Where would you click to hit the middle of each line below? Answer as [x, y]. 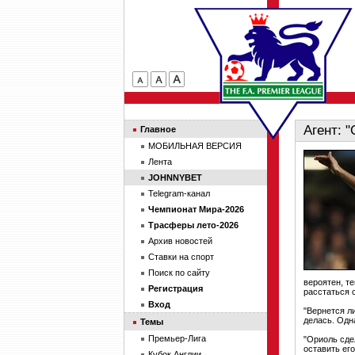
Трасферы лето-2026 [193, 225]
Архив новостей [180, 241]
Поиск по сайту [179, 273]
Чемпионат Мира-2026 [196, 209]
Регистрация [176, 288]
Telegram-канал [179, 193]
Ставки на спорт [181, 257]
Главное [158, 129]
